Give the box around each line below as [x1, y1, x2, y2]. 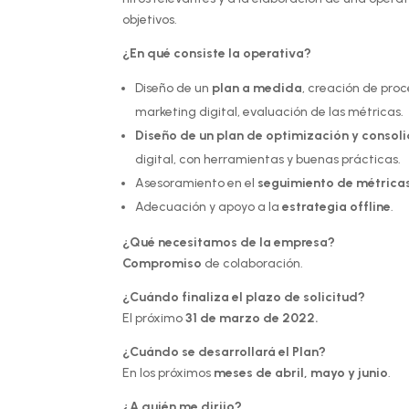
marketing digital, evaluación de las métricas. [135, 104, 404, 121]
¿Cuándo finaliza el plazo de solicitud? [122, 289, 366, 306]
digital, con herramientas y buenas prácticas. [135, 152, 402, 168]
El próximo [122, 310, 186, 327]
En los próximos [122, 365, 215, 382]
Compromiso [122, 256, 203, 272]
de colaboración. [202, 256, 304, 272]
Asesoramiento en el [135, 175, 258, 192]
